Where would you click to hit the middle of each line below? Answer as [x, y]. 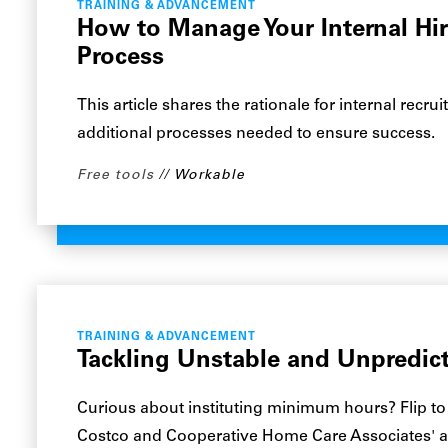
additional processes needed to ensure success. [256, 134]
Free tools [116, 175]
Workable [210, 175]
